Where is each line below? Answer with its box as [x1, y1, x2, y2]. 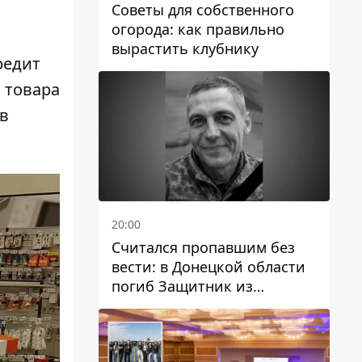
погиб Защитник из [112, 276, 253, 296]
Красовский [112, 315, 196, 335]
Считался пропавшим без [112, 238, 295, 257]
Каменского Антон [112, 296, 243, 315]
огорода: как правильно [112, 19, 284, 40]
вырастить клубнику [112, 39, 259, 59]
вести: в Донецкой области [112, 257, 305, 276]
